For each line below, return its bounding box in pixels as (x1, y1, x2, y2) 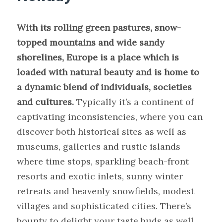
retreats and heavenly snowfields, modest (17, 185, 195, 197)
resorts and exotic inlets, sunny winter (17, 170, 183, 182)
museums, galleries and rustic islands (17, 141, 181, 153)
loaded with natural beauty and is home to (17, 66, 200, 78)
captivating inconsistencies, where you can (17, 111, 203, 123)
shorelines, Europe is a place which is (17, 52, 179, 63)
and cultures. (17, 96, 74, 108)
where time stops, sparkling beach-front (17, 156, 189, 167)
